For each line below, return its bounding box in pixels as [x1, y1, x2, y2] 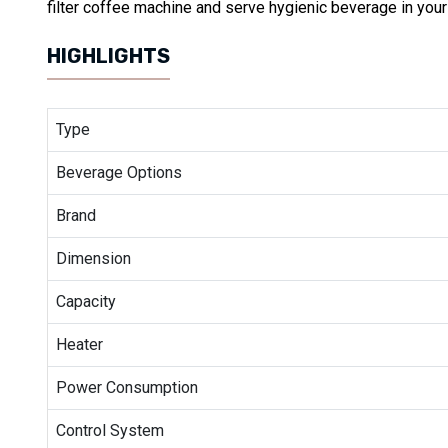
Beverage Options [56, 162, 182, 182]
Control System [56, 420, 164, 440]
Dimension [56, 248, 131, 268]
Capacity [56, 291, 116, 311]
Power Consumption [56, 377, 198, 397]
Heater [56, 334, 103, 354]
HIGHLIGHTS [47, 43, 170, 68]
